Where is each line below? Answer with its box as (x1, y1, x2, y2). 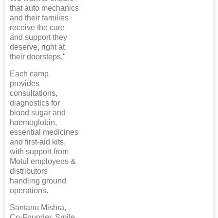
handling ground (10, 177, 66, 185)
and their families (10, 14, 69, 22)
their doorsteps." (10, 53, 66, 61)
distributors (10, 167, 48, 176)
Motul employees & (10, 157, 76, 166)
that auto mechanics (10, 4, 79, 13)
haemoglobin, (10, 118, 57, 127)
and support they (10, 33, 67, 42)
